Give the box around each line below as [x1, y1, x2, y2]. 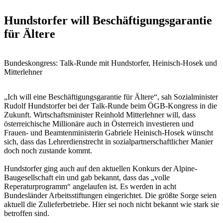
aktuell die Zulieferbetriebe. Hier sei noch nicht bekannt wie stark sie [4, 200, 219, 209]
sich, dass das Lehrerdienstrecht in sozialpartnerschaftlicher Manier [4, 137, 213, 146]
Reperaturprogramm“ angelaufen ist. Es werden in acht [4, 182, 176, 191]
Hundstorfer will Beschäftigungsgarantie [4, 13, 212, 27]
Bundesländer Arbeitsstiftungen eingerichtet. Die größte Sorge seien [4, 191, 217, 200]
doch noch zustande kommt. [4, 146, 92, 155]
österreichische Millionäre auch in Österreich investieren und [4, 119, 194, 128]
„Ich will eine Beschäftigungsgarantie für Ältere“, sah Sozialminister [4, 92, 218, 101]
